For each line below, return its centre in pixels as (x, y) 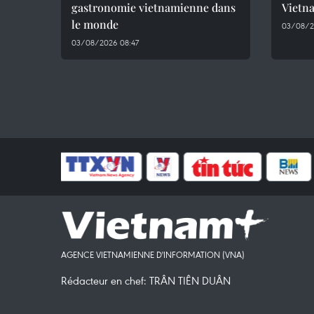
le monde (95, 24)
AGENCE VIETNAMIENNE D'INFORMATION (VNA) (153, 254)
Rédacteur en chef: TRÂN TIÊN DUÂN (146, 280)
